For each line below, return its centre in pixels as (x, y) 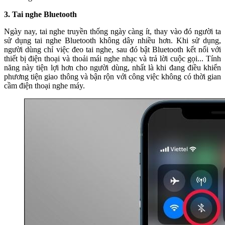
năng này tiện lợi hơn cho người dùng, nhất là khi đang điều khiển (113, 67)
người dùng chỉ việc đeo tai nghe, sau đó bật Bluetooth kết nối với (113, 49)
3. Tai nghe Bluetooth (40, 14)
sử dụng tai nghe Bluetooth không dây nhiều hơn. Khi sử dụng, (113, 40)
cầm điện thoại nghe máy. (44, 85)
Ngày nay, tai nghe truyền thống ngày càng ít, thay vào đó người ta (113, 31)
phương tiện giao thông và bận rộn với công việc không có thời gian (113, 76)
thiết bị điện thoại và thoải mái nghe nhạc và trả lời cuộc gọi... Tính (113, 58)
